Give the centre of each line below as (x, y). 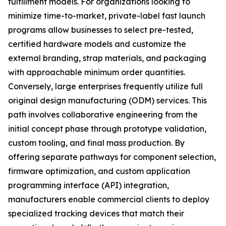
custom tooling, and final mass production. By (96, 143)
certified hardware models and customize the (97, 44)
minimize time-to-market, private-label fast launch (107, 16)
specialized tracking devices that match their (96, 213)
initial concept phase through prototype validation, (107, 129)
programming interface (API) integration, (89, 185)
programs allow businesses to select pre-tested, (101, 30)
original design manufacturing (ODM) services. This (107, 100)
